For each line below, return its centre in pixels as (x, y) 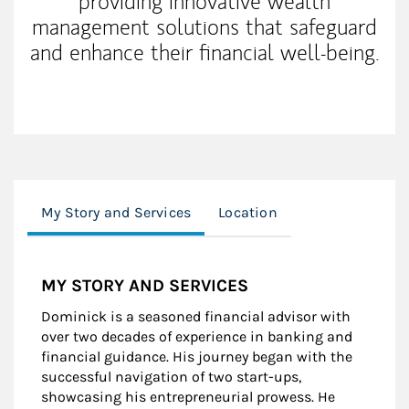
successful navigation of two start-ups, (171, 377)
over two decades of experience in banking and (197, 337)
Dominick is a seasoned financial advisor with (196, 317)
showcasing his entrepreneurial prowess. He (188, 397)
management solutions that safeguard (204, 27)
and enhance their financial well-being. (204, 53)
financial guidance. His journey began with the (197, 357)
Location (248, 213)
